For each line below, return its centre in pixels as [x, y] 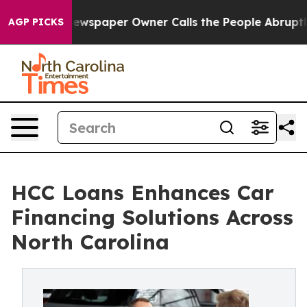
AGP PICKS [36, 22]
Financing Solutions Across [152, 217]
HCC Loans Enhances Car [143, 193]
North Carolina [90, 242]
